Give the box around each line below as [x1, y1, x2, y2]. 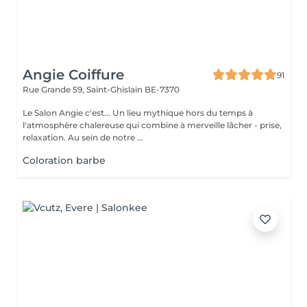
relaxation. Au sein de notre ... [23, 132, 143, 143]
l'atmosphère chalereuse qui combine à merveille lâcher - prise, [23, 120, 282, 130]
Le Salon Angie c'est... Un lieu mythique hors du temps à [23, 108, 253, 118]
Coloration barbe [23, 154, 106, 167]
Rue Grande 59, [23, 84, 86, 95]
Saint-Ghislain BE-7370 [86, 84, 180, 95]
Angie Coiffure [23, 66, 124, 83]
